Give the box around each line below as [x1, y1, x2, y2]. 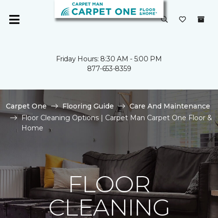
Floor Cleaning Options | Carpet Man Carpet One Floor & [21, 113, 212, 122]
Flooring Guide [62, 102, 114, 110]
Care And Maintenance [129, 102, 210, 110]
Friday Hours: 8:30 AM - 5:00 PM [56, 54, 162, 63]
